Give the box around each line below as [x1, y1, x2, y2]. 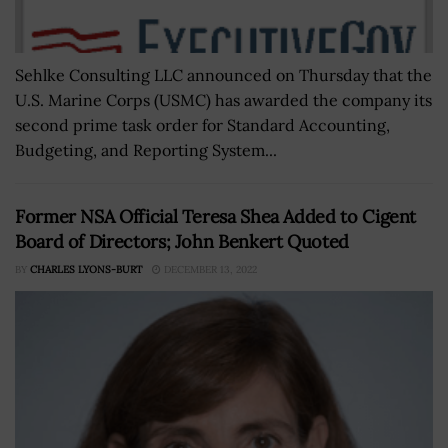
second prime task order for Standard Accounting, [15, 114, 390, 135]
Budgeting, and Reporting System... [15, 139, 277, 160]
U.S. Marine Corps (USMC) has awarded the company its [15, 89, 432, 110]
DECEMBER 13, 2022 [161, 262, 257, 276]
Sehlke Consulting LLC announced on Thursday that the [15, 64, 432, 85]
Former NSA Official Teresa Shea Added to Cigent [15, 204, 417, 228]
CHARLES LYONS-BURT [30, 262, 142, 276]
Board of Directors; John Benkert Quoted [15, 229, 349, 253]
